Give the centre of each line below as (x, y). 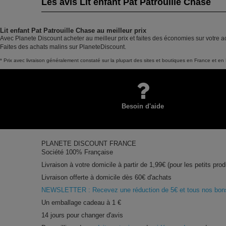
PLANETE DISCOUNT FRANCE (89, 143)
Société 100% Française (77, 152)
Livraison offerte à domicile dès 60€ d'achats (107, 177)
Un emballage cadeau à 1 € (81, 202)
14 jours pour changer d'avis (82, 215)
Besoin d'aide (143, 106)
